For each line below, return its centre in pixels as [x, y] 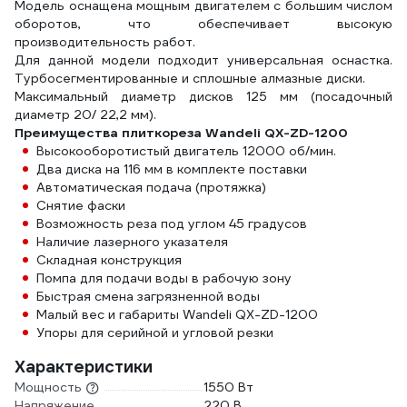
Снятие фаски [81, 205]
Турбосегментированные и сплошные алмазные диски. [190, 78]
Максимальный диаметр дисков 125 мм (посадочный [203, 96]
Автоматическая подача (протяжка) [151, 187]
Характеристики [84, 367]
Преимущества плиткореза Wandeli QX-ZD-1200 [181, 133]
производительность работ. [105, 42]
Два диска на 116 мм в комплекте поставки [172, 169]
